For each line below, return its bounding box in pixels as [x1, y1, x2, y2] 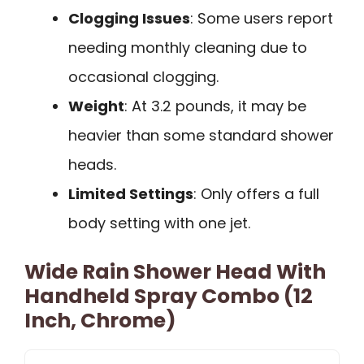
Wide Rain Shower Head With [24, 257, 326, 286]
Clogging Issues [68, 7, 190, 28]
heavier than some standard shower [68, 124, 334, 145]
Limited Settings [68, 183, 193, 204]
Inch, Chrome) [24, 305, 176, 335]
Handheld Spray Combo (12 [24, 281, 313, 310]
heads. [68, 154, 116, 175]
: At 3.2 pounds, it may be [124, 95, 306, 116]
